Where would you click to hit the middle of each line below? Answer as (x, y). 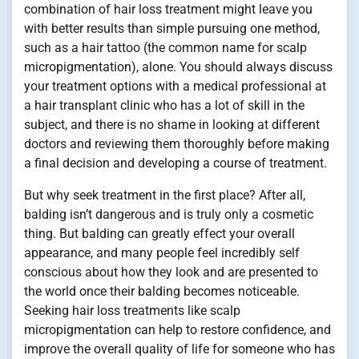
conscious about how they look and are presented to (171, 272)
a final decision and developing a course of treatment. (175, 163)
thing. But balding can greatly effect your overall (159, 234)
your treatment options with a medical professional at (175, 86)
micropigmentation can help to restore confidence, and (177, 330)
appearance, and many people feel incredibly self (162, 253)
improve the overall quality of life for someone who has (179, 349)
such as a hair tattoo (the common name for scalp (165, 48)
